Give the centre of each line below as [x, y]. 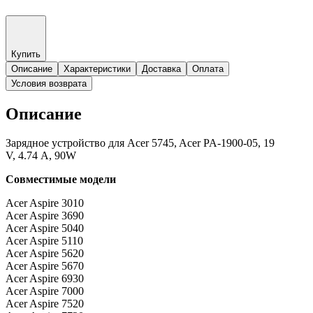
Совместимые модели [61, 180]
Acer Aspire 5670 [45, 266]
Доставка [161, 68]
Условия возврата [49, 83]
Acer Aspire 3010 [45, 203]
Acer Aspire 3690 [45, 216]
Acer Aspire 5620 [45, 254]
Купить [26, 54]
